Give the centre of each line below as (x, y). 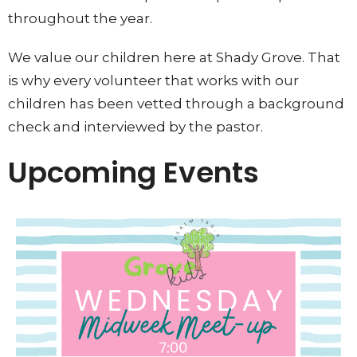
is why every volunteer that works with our (153, 80)
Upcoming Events (133, 172)
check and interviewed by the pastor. (137, 126)
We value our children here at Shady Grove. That (174, 57)
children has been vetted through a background (176, 103)
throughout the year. (80, 18)
